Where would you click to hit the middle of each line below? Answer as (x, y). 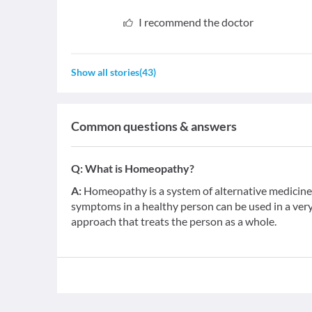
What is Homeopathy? (140, 168)
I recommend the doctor (196, 22)
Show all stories (105, 72)
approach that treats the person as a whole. (174, 221)
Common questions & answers (154, 126)
